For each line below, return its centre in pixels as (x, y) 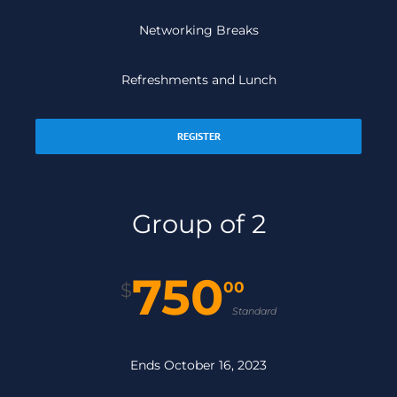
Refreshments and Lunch (198, 80)
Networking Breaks (198, 31)
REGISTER (198, 136)
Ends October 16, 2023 (198, 366)
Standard (254, 311)
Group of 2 (198, 224)
